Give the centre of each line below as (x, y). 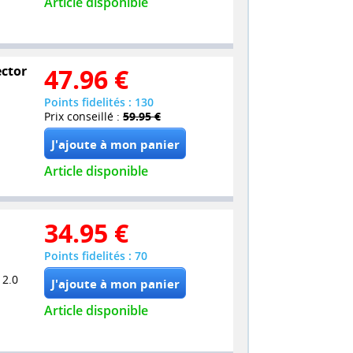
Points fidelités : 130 (99, 102)
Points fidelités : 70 (96, 255)
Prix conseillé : (84, 117)
